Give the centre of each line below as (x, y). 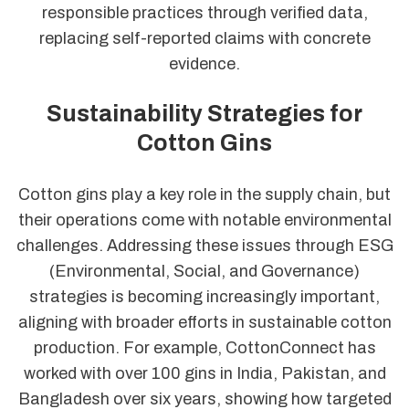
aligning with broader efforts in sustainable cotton (204, 322)
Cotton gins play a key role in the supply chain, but (204, 194)
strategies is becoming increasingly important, (204, 296)
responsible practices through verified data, (204, 13)
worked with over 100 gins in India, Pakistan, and (204, 373)
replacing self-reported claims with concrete (204, 39)
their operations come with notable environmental (204, 220)
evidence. (204, 64)
